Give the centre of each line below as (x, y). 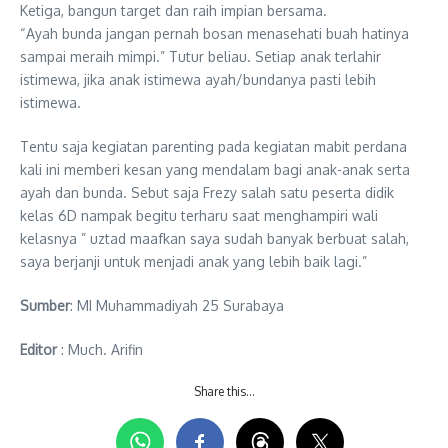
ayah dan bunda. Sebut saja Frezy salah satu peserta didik (207, 192)
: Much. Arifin (100, 349)
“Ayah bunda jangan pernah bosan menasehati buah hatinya (214, 33)
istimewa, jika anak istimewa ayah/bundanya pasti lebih (198, 79)
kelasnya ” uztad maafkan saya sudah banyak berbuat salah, (214, 238)
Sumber (45, 305)
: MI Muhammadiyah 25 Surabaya (177, 305)
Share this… (224, 391)
